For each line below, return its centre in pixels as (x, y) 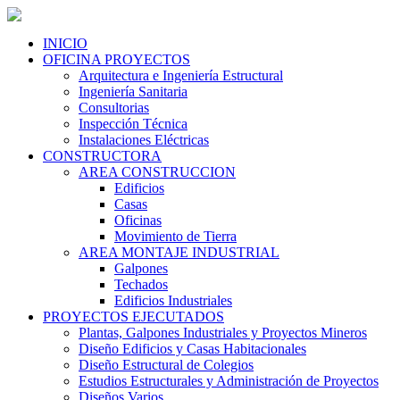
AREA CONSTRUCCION (157, 172)
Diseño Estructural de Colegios (166, 365)
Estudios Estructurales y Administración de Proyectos (229, 381)
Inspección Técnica (133, 124)
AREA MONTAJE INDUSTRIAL (179, 252)
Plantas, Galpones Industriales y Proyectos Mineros (223, 333)
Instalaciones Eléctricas (144, 140)
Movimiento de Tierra (175, 236)
